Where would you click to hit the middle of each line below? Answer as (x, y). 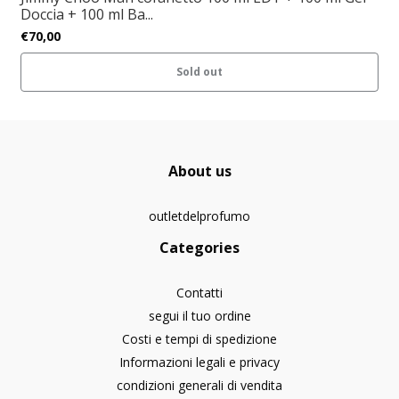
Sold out (199, 72)
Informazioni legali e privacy (199, 362)
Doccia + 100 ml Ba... (87, 15)
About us (199, 171)
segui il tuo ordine (199, 316)
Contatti (199, 293)
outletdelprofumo (199, 216)
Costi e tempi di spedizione (199, 339)
